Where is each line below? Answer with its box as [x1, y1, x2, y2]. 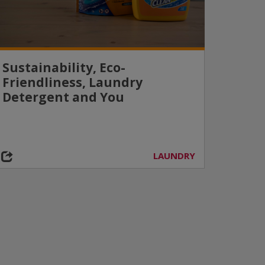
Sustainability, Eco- [2, 59, 125, 76]
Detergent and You [2, 89, 124, 105]
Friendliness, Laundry [2, 74, 143, 91]
